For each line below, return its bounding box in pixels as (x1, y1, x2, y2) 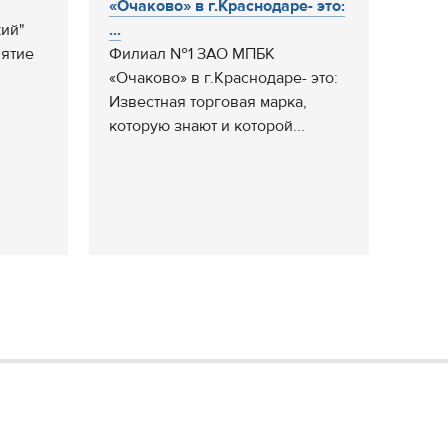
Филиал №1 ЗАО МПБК (109, 44, 275, 64)
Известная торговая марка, (109, 92, 307, 112)
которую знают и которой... (109, 116, 305, 136)
